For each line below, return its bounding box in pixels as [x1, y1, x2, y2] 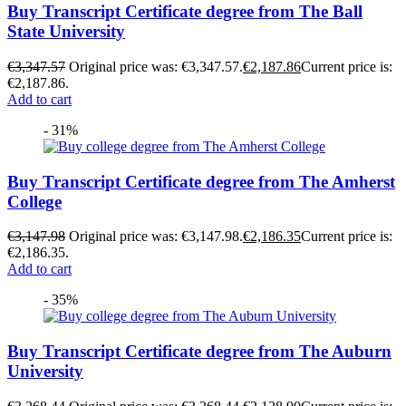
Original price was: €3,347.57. [69, 59, 243, 75]
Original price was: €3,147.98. [69, 228, 243, 245]
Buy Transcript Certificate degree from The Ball [7, 2, 362, 22]
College [7, 191, 62, 211]
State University [7, 22, 125, 42]
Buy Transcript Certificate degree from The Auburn [7, 342, 391, 362]
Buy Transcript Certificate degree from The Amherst [7, 171, 395, 191]
